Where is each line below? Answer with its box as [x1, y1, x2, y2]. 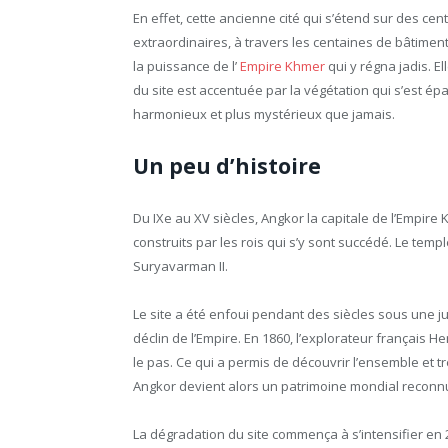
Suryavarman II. [133, 256, 228, 275]
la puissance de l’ [133, 57, 240, 76]
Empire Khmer [240, 57, 325, 76]
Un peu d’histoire [133, 151, 321, 180]
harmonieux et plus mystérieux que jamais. [133, 105, 395, 124]
